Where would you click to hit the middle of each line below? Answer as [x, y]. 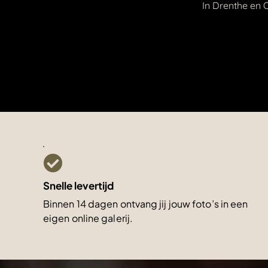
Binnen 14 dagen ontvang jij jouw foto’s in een [146, 203]
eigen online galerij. [88, 218]
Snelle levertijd [78, 185]
